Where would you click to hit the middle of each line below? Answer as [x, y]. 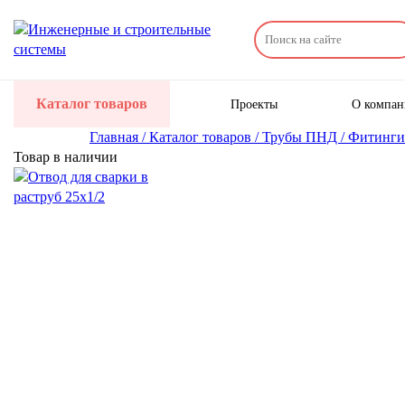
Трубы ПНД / [305, 137]
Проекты [254, 104]
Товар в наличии [66, 157]
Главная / [119, 137]
